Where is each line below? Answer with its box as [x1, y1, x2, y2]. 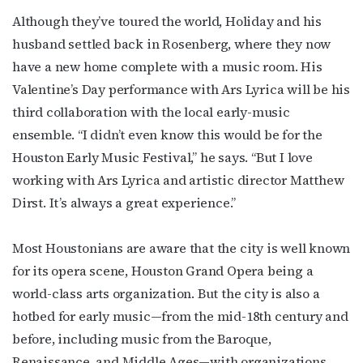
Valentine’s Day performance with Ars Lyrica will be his [12, 79, 350, 98]
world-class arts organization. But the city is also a [12, 284, 320, 302]
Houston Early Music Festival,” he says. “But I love [12, 147, 313, 166]
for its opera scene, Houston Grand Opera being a [12, 261, 314, 280]
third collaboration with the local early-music [12, 102, 290, 121]
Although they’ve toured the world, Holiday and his [12, 11, 322, 30]
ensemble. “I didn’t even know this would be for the [12, 125, 322, 143]
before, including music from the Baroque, [12, 329, 271, 348]
